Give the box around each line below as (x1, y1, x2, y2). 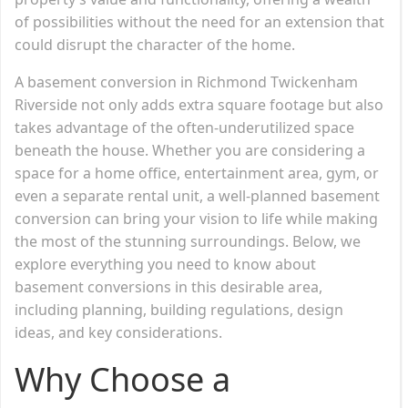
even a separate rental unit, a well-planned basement (15, 185, 380, 206)
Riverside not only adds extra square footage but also (15, 94, 383, 115)
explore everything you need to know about (15, 253, 316, 274)
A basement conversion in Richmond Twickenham (15, 71, 358, 92)
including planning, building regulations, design (15, 299, 343, 320)
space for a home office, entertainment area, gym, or (15, 162, 379, 183)
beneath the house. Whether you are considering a (15, 139, 365, 160)
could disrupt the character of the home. (15, 34, 295, 55)
